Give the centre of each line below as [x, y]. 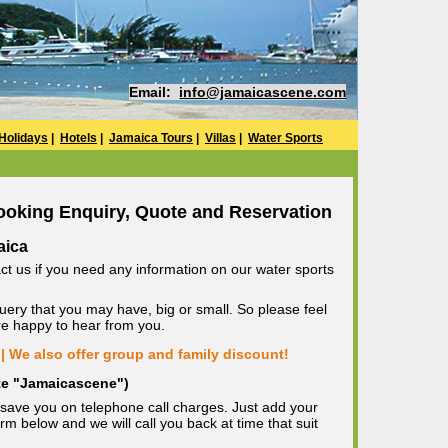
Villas [220, 138]
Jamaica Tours [151, 138]
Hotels [78, 138]
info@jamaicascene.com [263, 92]
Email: [154, 92]
